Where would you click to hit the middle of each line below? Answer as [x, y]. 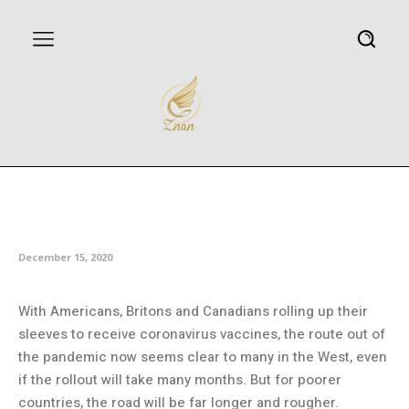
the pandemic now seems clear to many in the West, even [203, 357]
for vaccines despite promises [191, 218]
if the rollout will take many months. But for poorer [180, 379]
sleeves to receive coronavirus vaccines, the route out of [202, 334]
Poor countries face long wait [187, 184]
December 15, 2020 [65, 257]
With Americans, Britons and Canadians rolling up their [193, 311]
